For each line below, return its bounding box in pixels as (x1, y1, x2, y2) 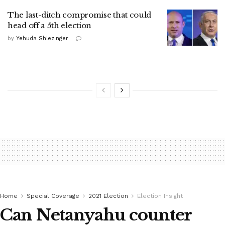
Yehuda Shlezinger (16, 35, 68, 42)
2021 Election (88, 192, 128, 200)
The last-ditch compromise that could (8, 10, 152, 20)
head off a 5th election (8, 21, 92, 31)
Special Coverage (27, 192, 79, 200)
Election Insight (137, 192, 183, 200)
